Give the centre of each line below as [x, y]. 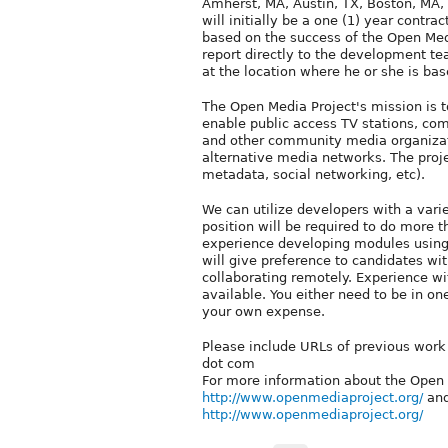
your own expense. [263, 311]
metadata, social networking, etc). [313, 174]
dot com [228, 363]
